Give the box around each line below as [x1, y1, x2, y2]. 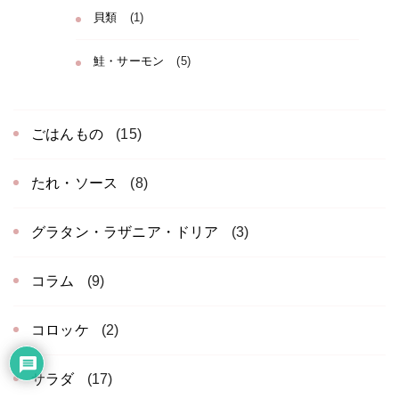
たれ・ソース [31, 175, 118, 191]
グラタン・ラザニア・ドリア [31, 224, 219, 240]
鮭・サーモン [94, 54, 165, 68]
